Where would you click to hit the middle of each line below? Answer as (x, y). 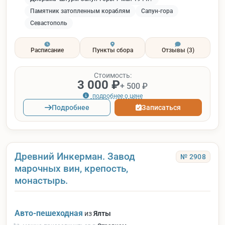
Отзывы (174, 50)
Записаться (161, 107)
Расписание (47, 50)
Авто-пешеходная (49, 213)
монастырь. (41, 180)
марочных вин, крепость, (71, 168)
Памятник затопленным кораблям (80, 11)
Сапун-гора (157, 11)
